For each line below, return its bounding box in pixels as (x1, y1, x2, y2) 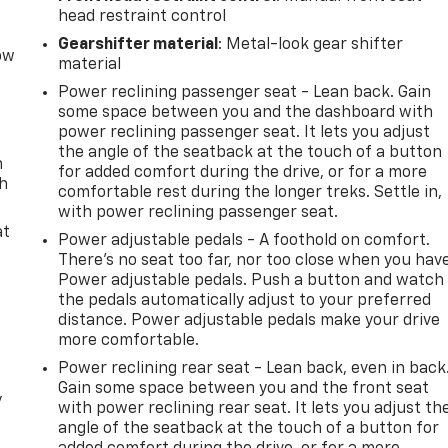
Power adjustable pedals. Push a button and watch (58, 272, 445, 289)
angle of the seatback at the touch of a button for (58, 420, 440, 437)
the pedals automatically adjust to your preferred (58, 292, 432, 309)
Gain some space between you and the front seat (58, 380, 430, 397)
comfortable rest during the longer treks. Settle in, (58, 184, 443, 201)
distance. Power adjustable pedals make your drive (58, 312, 441, 329)
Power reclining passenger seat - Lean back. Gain (58, 84, 432, 101)
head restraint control (58, 8, 227, 25)
